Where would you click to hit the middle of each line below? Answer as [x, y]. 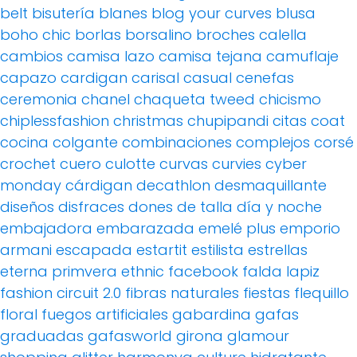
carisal [155, 77]
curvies [237, 163]
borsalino [159, 34]
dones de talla [180, 206]
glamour [258, 335]
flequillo [322, 292]
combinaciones [177, 142]
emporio [310, 228]
